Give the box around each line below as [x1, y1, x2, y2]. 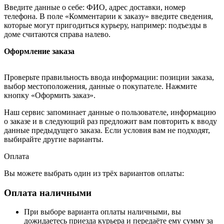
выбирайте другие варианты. [4, 134, 103, 143]
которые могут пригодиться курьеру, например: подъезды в [4, 20, 207, 29]
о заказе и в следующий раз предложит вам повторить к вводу [4, 116, 217, 125]
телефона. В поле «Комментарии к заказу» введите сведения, [4, 11, 213, 20]
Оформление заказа [4, 46, 74, 55]
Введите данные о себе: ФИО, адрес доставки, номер [4, 2, 185, 11]
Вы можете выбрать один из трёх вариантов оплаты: [4, 168, 184, 177]
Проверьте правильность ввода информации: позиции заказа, [4, 72, 214, 81]
